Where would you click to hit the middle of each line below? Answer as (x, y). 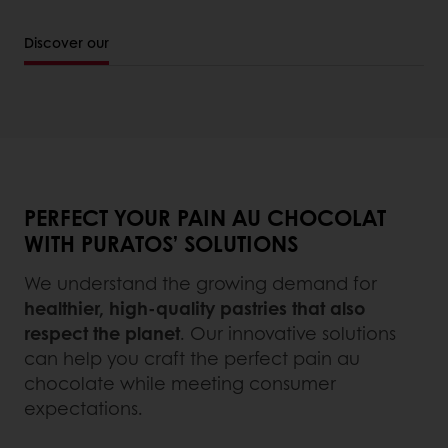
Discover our (66, 42)
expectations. (83, 408)
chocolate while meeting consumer (180, 383)
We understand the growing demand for (200, 283)
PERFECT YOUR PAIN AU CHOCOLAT (205, 217)
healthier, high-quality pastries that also (194, 308)
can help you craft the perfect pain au (192, 358)
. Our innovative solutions (288, 333)
